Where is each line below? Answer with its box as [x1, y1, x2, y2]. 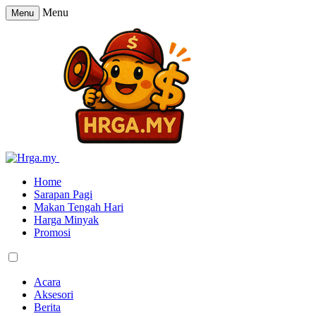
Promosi [34, 226, 71, 238]
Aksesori [34, 288, 73, 300]
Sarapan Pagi [34, 188, 92, 200]
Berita [34, 301, 61, 313]
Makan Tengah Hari [34, 201, 123, 213]
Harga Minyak [34, 214, 99, 226]
